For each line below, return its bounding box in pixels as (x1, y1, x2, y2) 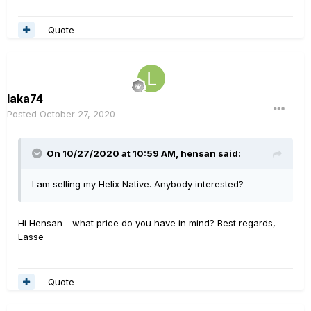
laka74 (7, 92, 43, 106)
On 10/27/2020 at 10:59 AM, (47, 148, 180, 159)
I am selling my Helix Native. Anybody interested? (32, 178, 244, 190)
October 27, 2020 (40, 108, 115, 119)
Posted (7, 108, 40, 119)
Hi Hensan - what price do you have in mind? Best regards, (18, 217, 276, 228)
